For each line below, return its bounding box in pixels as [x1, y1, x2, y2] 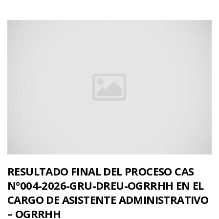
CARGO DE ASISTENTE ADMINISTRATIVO [7, 192, 209, 207]
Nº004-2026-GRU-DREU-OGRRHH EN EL [7, 178, 204, 193]
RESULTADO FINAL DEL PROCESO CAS [7, 164, 194, 179]
